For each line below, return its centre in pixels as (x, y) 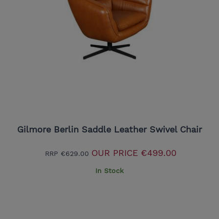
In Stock (109, 170)
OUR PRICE (115, 153)
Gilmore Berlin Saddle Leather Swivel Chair (109, 129)
